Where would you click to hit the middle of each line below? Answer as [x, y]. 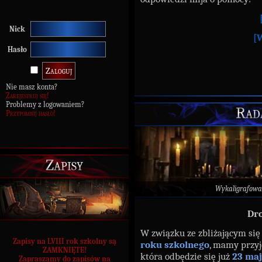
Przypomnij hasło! [31, 113]
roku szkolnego [175, 244]
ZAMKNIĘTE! [64, 250]
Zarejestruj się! [27, 96]
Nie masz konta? [32, 87]
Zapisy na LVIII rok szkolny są [64, 241]
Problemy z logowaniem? [45, 104]
